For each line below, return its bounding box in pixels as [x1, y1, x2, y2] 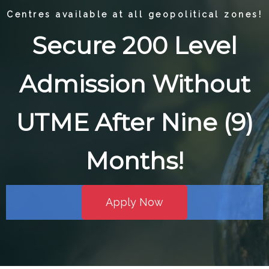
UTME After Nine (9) [16, 107, 253, 137]
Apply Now [106, 196, 163, 209]
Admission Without [19, 68, 250, 98]
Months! [85, 145, 184, 175]
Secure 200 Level [32, 30, 237, 60]
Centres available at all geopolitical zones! [7, 10, 262, 20]
